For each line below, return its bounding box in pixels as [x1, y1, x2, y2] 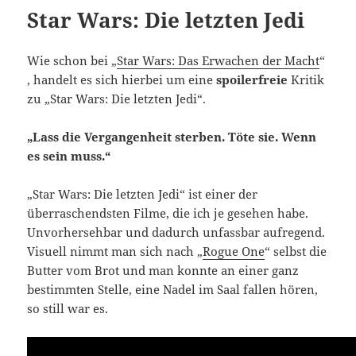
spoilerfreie [216, 72, 288, 88]
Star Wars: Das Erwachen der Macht [117, 52, 320, 69]
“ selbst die [265, 243, 327, 260]
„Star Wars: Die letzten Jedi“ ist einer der [27, 186, 258, 203]
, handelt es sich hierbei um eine [27, 72, 217, 88]
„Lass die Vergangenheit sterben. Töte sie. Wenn [27, 129, 317, 145]
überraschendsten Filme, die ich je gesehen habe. [27, 205, 309, 222]
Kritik [288, 72, 325, 88]
